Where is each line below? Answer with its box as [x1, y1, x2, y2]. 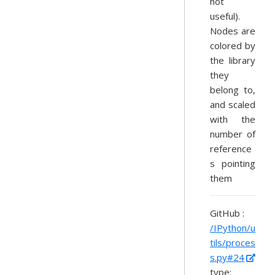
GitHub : [210, 207, 244, 219]
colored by [210, 39, 255, 52]
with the [210, 113, 255, 125]
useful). [210, 10, 240, 22]
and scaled [210, 98, 255, 110]
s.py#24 [210, 251, 244, 263]
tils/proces [210, 236, 255, 249]
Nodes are [210, 25, 255, 37]
